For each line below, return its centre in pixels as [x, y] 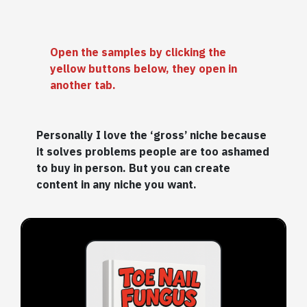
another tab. [83, 85]
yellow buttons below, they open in [143, 69]
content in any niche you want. [117, 184]
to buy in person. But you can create [134, 168]
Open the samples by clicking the [138, 52]
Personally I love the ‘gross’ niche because [152, 135]
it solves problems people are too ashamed [153, 151]
